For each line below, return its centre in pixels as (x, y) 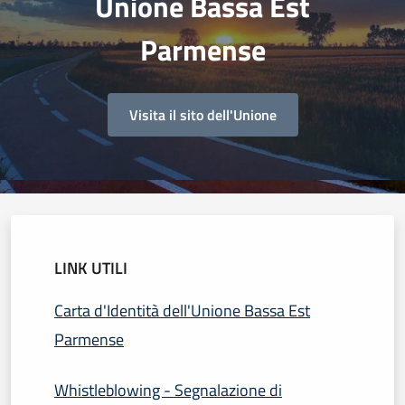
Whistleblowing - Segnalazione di (168, 390)
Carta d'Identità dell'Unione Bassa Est (182, 311)
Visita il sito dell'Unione (202, 115)
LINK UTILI (91, 268)
